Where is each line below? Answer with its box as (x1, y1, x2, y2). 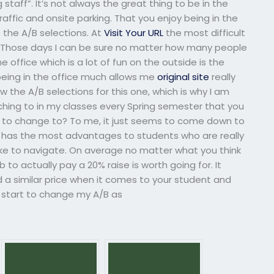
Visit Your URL (104, 26, 164, 40)
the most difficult (163, 26, 246, 40)
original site (157, 70, 210, 84)
